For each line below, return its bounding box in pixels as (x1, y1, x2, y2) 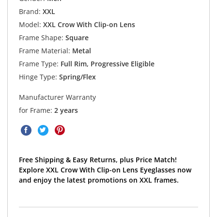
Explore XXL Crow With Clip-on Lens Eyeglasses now (18, 165, 191, 174)
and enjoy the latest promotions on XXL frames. (18, 175, 179, 185)
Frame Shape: (18, 32, 63, 42)
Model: (18, 19, 41, 29)
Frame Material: (18, 46, 70, 55)
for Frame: (18, 105, 54, 115)
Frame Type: (18, 59, 59, 68)
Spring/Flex (57, 72, 96, 81)
